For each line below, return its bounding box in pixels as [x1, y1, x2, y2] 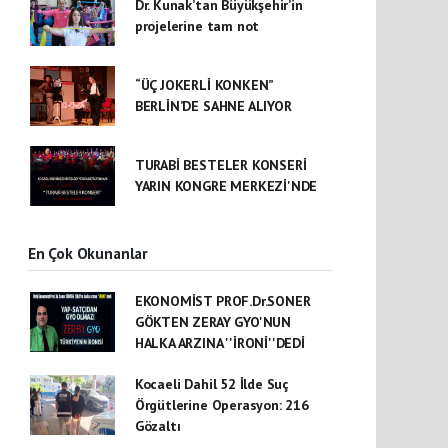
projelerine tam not [134, 16, 260, 35]
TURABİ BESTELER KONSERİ [134, 155, 307, 174]
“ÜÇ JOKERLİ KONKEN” [134, 75, 274, 94]
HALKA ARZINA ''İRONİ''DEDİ [134, 333, 305, 352]
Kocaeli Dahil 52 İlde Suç [134, 374, 289, 393]
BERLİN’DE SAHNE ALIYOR [134, 96, 292, 115]
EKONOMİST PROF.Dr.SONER [134, 291, 311, 310]
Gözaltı [134, 416, 181, 435]
